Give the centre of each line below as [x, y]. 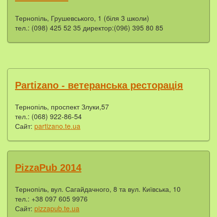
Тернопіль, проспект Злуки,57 [62, 106]
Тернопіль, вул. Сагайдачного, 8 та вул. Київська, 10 [98, 189]
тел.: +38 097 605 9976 [51, 198]
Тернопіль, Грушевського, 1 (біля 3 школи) [82, 18]
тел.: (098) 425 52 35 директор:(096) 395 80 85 [89, 27]
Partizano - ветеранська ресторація [99, 85]
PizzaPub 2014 [48, 167]
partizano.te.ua [57, 126]
